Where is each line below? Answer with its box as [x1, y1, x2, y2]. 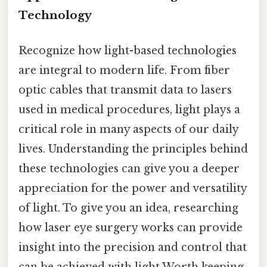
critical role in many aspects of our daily [18, 123, 238, 136]
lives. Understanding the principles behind [18, 142, 248, 156]
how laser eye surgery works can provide [18, 221, 243, 235]
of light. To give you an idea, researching [18, 201, 238, 215]
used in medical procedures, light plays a [18, 103, 240, 117]
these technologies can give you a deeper [18, 162, 240, 176]
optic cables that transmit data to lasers [18, 83, 232, 97]
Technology [18, 8, 92, 23]
